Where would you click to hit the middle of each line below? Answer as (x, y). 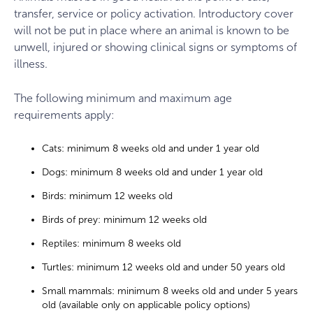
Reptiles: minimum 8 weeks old (111, 244)
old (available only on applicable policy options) (146, 305)
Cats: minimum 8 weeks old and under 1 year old (151, 149)
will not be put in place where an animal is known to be (152, 30)
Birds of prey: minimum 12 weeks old (124, 220)
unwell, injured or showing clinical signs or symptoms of (155, 47)
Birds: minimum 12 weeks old (107, 196)
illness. (31, 64)
